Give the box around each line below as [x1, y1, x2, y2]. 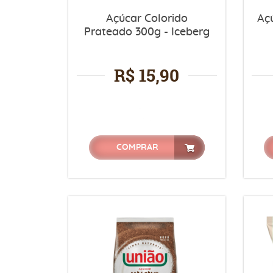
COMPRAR [116, 143, 159, 152]
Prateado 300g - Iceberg [83, 26, 210, 38]
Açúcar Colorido [105, 13, 188, 24]
